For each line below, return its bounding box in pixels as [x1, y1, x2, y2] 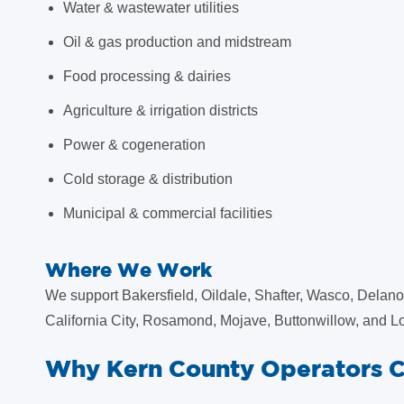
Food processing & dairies [63, 69, 231, 84]
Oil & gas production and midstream [63, 34, 291, 50]
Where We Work [45, 258, 212, 280]
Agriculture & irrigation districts [63, 103, 258, 118]
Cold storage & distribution [63, 171, 233, 187]
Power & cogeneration [63, 137, 206, 152]
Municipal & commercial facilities [63, 206, 272, 221]
